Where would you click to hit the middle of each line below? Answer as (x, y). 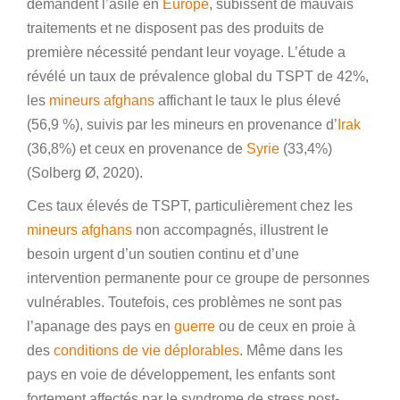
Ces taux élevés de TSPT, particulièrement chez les (190, 205)
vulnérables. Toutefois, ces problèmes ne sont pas (184, 302)
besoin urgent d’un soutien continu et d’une (163, 254)
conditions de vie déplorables (146, 350)
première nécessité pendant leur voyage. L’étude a (186, 52)
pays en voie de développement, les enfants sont (181, 374)
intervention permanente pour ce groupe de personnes (198, 278)
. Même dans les (291, 350)
